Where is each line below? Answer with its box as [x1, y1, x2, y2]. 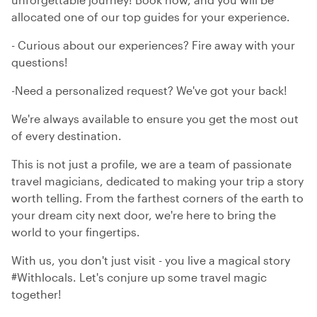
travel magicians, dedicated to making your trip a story [11, 174, 304, 188]
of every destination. [11, 129, 122, 142]
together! [11, 287, 62, 301]
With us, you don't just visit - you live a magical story [11, 253, 290, 267]
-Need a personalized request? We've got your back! [11, 83, 287, 97]
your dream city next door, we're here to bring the [11, 208, 276, 221]
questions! [11, 55, 68, 69]
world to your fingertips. [11, 225, 140, 238]
